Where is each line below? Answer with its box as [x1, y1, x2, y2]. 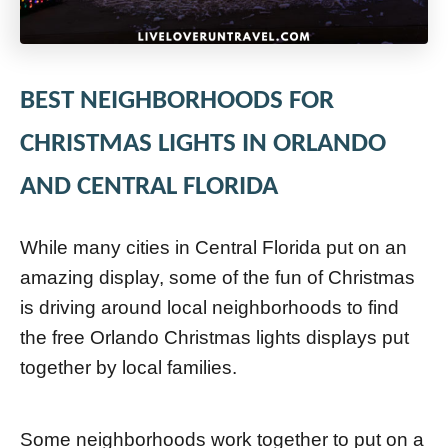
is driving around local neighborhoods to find [20, 297, 399, 318]
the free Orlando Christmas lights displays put [20, 327, 409, 348]
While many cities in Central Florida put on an [20, 237, 407, 258]
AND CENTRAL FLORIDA [20, 174, 278, 201]
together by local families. [20, 357, 237, 378]
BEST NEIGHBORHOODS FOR [20, 88, 334, 115]
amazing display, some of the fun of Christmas [20, 267, 415, 288]
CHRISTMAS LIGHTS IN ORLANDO [20, 131, 386, 158]
